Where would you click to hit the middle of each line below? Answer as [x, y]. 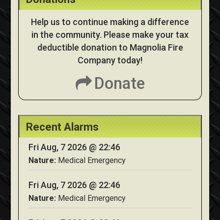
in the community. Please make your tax [110, 34]
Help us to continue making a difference [110, 22]
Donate [119, 83]
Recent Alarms [63, 127]
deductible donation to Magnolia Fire [110, 47]
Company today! [110, 60]
